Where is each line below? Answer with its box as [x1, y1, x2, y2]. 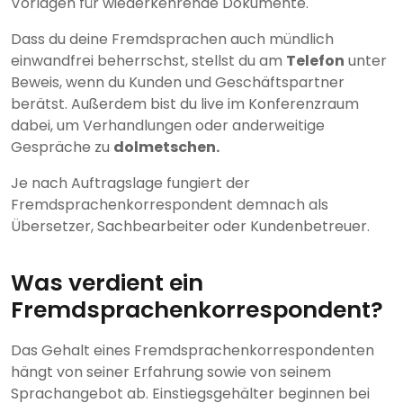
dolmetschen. [113, 136, 219, 157]
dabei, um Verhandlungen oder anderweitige [11, 114, 325, 136]
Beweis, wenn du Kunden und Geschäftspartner [11, 71, 345, 93]
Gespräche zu [11, 136, 113, 157]
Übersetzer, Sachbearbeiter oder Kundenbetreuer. [11, 215, 370, 237]
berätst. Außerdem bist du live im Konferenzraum [11, 93, 359, 114]
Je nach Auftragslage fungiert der [11, 172, 250, 193]
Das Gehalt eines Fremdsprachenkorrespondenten [11, 339, 374, 361]
